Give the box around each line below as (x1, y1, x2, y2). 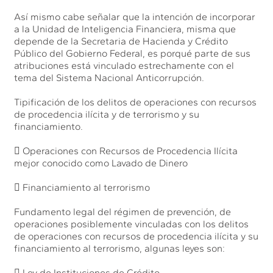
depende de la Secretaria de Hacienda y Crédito (14, 35, 229, 47)
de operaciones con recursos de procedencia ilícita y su (14, 230, 259, 242)
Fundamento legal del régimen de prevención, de (14, 205, 232, 218)
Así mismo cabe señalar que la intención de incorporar (14, 10, 256, 23)
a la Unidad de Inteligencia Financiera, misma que (14, 23, 236, 35)
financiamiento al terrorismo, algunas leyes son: (14, 242, 225, 254)
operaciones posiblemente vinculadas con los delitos (14, 218, 249, 230)
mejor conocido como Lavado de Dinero (14, 157, 188, 169)
